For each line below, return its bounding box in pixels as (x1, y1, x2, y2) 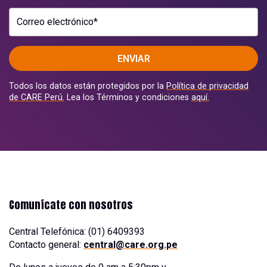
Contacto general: (9, 239, 83, 251)
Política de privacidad (166, 81, 249, 91)
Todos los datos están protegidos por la (9, 81, 166, 91)
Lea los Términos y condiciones (64, 92, 191, 103)
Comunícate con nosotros (9, 197, 133, 213)
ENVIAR (117, 52, 150, 64)
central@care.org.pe (83, 239, 178, 251)
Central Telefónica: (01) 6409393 (9, 226, 145, 238)
